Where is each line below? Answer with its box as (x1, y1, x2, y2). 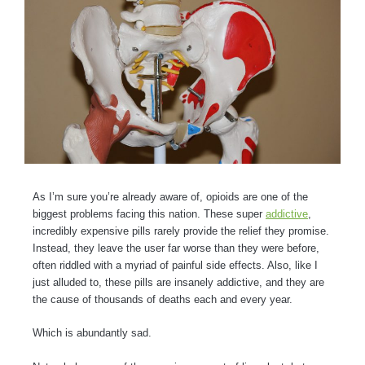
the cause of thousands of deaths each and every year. (33, 292, 296, 306)
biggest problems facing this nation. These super (33, 207, 266, 220)
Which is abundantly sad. (33, 327, 155, 340)
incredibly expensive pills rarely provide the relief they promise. (33, 224, 329, 237)
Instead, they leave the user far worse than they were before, (33, 241, 319, 254)
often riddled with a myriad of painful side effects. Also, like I (33, 258, 318, 271)
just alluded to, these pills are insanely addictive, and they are (33, 275, 324, 288)
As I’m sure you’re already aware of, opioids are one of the (33, 190, 308, 203)
